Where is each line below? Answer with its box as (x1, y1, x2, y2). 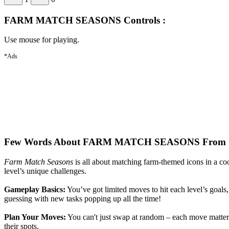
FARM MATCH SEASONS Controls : (4, 14, 166, 26)
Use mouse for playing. (4, 35, 79, 44)
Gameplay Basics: (4, 185, 65, 194)
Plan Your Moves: (4, 212, 66, 221)
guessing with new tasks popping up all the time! (4, 194, 161, 203)
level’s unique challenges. (4, 166, 86, 175)
